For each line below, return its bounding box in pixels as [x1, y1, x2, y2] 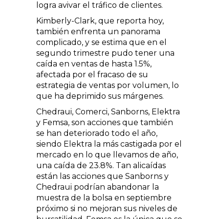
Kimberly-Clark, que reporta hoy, [36, 16, 164, 25]
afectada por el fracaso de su [36, 69, 148, 79]
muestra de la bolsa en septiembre [36, 193, 172, 202]
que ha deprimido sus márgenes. [36, 91, 164, 101]
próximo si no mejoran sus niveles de [36, 203, 177, 213]
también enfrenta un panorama [36, 26, 160, 36]
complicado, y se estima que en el [36, 37, 167, 47]
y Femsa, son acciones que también [36, 117, 173, 127]
